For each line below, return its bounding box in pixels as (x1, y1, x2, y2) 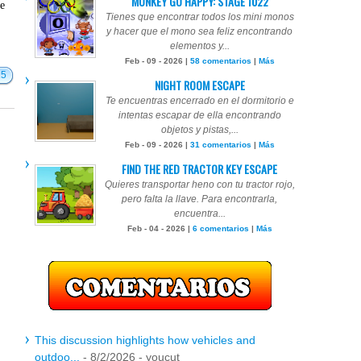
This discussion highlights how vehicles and (35, 334, 255, 346)
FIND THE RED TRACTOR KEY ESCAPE (122, 160, 277, 177)
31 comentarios (189, 140, 251, 149)
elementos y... (169, 40, 230, 52)
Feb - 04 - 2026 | (127, 224, 193, 233)
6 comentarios (192, 224, 249, 233)
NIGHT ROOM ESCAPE (154, 77, 245, 93)
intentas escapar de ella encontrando (118, 110, 281, 121)
